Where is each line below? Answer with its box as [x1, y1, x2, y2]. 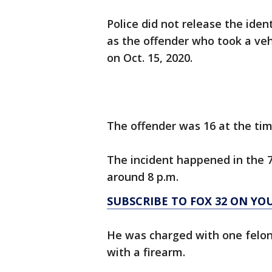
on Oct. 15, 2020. [107, 50, 195, 66]
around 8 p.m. [107, 169, 182, 185]
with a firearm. [107, 245, 188, 260]
